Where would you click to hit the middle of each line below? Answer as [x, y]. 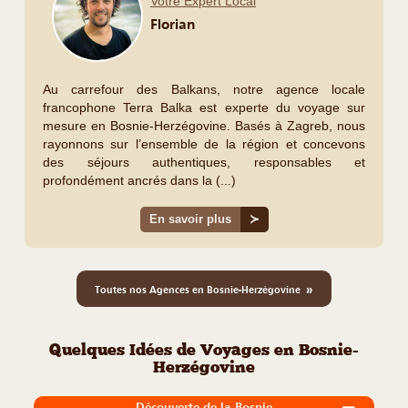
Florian [173, 23]
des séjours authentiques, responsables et [204, 162]
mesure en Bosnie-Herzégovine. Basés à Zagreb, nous [204, 126]
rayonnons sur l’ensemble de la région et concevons [204, 144]
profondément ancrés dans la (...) [139, 180]
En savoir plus [190, 219]
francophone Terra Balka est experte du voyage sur [204, 107]
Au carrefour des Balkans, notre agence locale [204, 89]
